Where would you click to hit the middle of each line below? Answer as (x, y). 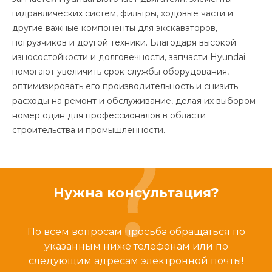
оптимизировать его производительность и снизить (125, 86)
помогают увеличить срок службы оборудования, (121, 71)
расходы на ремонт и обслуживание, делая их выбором (134, 100)
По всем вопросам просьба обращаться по (136, 232)
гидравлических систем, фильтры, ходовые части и (123, 13)
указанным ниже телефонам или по (136, 246)
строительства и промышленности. (89, 130)
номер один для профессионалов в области (109, 115)
